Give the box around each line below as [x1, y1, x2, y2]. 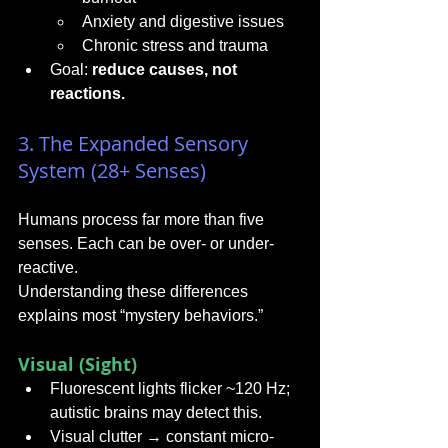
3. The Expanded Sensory [18, 130, 253, 157]
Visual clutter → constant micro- [50, 428, 274, 445]
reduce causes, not [92, 61, 241, 78]
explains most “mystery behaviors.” [18, 307, 263, 324]
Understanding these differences [18, 283, 252, 300]
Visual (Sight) [18, 352, 137, 377]
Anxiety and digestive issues [82, 13, 284, 30]
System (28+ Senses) [18, 157, 206, 184]
